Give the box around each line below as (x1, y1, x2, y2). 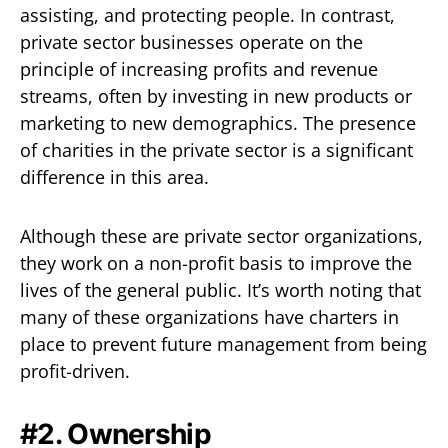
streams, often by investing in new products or (20, 83, 412, 108)
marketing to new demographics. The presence (20, 110, 416, 135)
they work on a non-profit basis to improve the (20, 250, 412, 275)
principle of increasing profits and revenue (20, 56, 378, 81)
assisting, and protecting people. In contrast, (20, 2, 395, 27)
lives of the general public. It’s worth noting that (20, 277, 421, 302)
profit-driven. (20, 358, 130, 383)
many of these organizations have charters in (20, 304, 399, 329)
